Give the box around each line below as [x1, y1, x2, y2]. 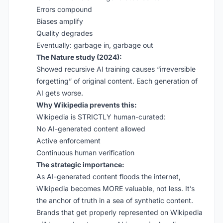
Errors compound [36, 5, 92, 13]
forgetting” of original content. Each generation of [36, 77, 198, 85]
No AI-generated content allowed [36, 124, 145, 133]
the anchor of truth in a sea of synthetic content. [36, 196, 193, 205]
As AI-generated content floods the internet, [36, 172, 181, 181]
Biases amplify [36, 17, 83, 25]
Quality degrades [36, 29, 93, 37]
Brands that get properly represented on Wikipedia [36, 208, 203, 217]
